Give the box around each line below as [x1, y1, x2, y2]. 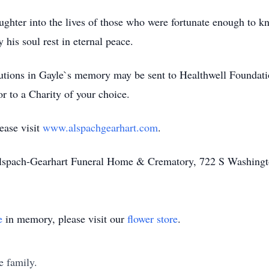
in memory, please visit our [2, 211, 127, 226]
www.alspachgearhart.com [43, 120, 158, 134]
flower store [127, 211, 178, 226]
